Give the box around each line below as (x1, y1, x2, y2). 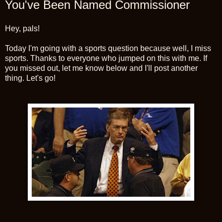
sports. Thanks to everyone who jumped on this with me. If (5, 54, 207, 62)
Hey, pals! (5, 24, 40, 33)
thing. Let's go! (5, 73, 55, 82)
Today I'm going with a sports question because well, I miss (5, 44, 211, 53)
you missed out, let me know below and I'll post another (5, 63, 198, 72)
